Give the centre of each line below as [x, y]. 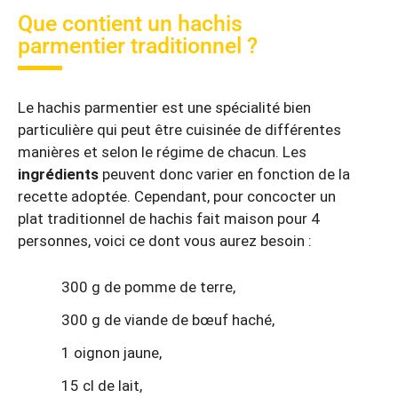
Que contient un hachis [130, 24]
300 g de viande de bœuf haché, [168, 319]
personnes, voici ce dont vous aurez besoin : [165, 241]
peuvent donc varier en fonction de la [224, 175]
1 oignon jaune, [111, 352]
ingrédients [58, 175]
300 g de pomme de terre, [148, 287]
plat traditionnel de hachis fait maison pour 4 [169, 219]
